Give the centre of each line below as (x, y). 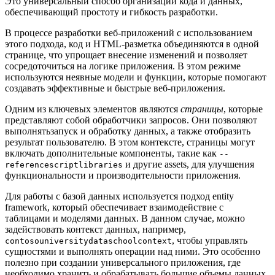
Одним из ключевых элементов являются (93, 109)
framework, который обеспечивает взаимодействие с (114, 207)
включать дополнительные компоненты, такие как (112, 153)
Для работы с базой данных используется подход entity (119, 196)
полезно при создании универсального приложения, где (123, 263)
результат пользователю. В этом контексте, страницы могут (130, 142)
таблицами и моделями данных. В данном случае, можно (125, 219)
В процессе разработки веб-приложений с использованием (129, 33)
